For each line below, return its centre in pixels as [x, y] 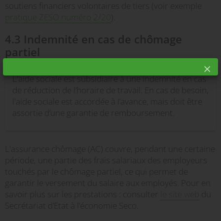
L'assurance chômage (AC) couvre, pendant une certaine [110, 149]
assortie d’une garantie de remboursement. [93, 113]
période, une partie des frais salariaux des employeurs [106, 160]
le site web [180, 194]
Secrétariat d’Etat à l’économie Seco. [72, 205]
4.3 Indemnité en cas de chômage [93, 39]
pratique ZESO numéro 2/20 [58, 17]
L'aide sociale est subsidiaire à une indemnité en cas [109, 79]
